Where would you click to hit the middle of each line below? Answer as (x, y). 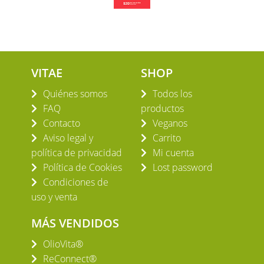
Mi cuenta (173, 153)
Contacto (61, 123)
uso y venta (54, 197)
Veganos (170, 123)
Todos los (172, 94)
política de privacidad (76, 153)
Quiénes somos (75, 94)
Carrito (167, 138)
